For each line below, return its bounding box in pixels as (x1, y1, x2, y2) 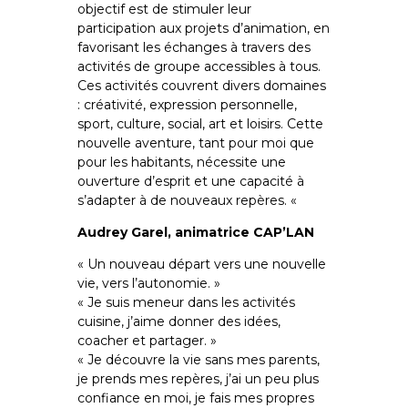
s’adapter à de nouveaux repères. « (76, 191, 301, 209)
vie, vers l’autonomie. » (76, 274, 220, 291)
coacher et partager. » (76, 331, 217, 349)
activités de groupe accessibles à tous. (76, 57, 321, 75)
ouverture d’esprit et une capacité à (76, 172, 304, 189)
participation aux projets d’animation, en (76, 19, 330, 36)
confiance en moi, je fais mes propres (76, 389, 314, 406)
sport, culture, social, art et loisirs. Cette (76, 115, 323, 132)
